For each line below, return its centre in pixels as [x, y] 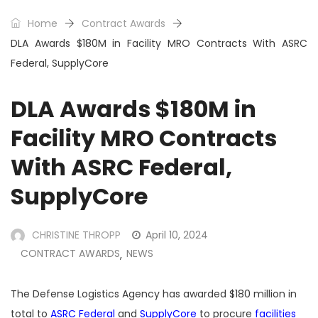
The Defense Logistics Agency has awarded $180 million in [154, 294]
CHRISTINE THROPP [76, 235]
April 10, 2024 [177, 235]
